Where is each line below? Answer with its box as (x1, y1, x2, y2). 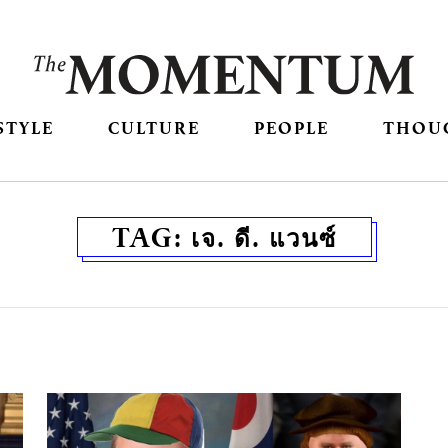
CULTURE (107, 116, 200, 140)
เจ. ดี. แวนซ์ (190, 219, 337, 256)
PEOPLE (254, 116, 330, 140)
